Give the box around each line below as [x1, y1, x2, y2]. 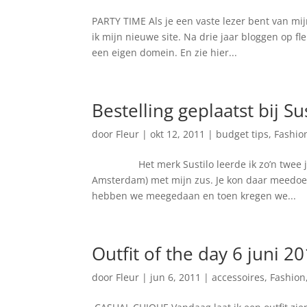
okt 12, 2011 [150, 127, 206, 140]
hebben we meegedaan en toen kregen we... [92, 188, 297, 202]
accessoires [212, 270, 265, 284]
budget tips [216, 127, 269, 140]
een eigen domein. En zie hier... [92, 45, 238, 59]
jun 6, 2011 [150, 270, 201, 284]
